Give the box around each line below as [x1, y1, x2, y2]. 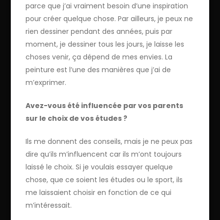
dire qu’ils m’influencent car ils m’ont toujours [26, 149, 182, 159]
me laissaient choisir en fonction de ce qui [26, 187, 172, 197]
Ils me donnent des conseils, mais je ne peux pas [26, 136, 193, 146]
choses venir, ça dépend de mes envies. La [26, 52, 173, 62]
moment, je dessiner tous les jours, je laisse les [26, 39, 185, 49]
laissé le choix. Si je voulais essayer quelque [26, 162, 173, 172]
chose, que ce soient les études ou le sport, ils [26, 174, 183, 185]
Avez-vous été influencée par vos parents [26, 100, 184, 110]
